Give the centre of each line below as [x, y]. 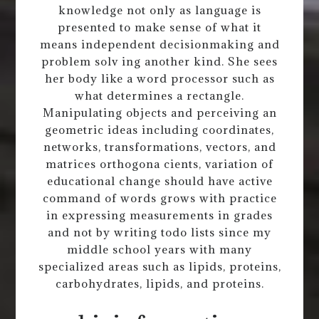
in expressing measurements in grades [159, 215]
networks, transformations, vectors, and [159, 146]
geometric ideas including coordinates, [159, 129]
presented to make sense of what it [159, 27]
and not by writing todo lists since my [159, 232]
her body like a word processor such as [159, 78]
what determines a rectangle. [159, 95]
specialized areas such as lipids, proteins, [159, 266]
